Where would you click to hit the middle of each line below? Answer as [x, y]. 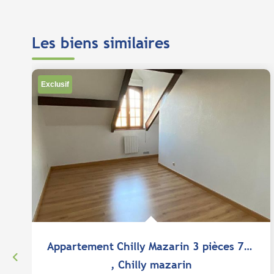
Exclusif [55, 84]
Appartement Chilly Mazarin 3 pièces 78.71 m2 [248, 246]
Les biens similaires [101, 43]
